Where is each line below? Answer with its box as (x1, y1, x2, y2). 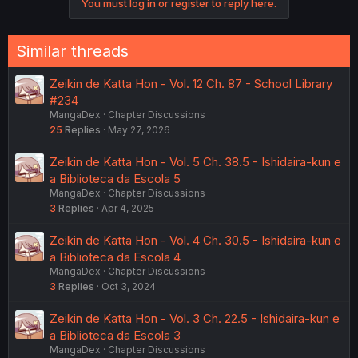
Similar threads (16, 41, 129, 61)
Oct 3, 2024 (101, 280, 156, 292)
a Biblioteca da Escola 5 (50, 170, 181, 186)
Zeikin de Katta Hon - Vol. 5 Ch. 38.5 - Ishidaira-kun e (50, 153, 341, 169)
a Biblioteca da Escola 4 (50, 249, 181, 265)
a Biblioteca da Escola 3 (50, 327, 181, 343)
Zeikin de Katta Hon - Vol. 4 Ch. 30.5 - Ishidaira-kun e (50, 232, 341, 248)
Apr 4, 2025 (101, 201, 154, 214)
